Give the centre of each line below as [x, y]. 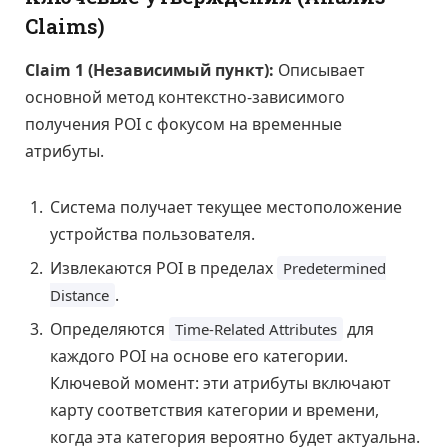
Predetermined [334, 267]
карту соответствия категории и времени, [214, 409]
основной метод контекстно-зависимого [185, 96]
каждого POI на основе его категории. [199, 355]
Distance [79, 294]
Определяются [109, 328]
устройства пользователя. [152, 233]
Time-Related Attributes [256, 328]
